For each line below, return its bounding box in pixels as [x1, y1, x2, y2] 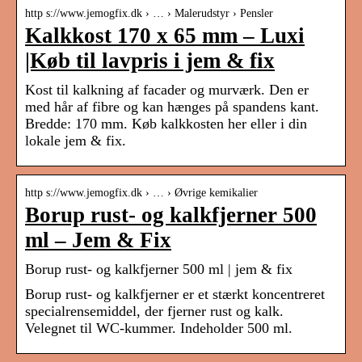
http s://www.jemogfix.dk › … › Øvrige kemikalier [25, 187, 258, 200]
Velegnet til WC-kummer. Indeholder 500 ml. [25, 320, 293, 337]
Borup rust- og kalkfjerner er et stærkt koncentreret [25, 286, 325, 303]
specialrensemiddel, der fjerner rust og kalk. [25, 303, 284, 320]
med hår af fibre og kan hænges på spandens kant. [25, 99, 319, 116]
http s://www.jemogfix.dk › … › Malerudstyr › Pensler [25, 7, 273, 20]
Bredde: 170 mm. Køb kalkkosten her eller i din [25, 116, 307, 133]
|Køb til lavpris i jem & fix [25, 48, 275, 74]
